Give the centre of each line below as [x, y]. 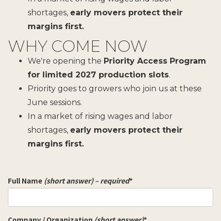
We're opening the [66, 61]
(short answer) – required [87, 180]
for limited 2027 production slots [98, 74]
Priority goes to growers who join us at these [115, 88]
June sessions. [55, 102]
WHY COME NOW [78, 46]
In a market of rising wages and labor [100, 116]
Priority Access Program [155, 61]
